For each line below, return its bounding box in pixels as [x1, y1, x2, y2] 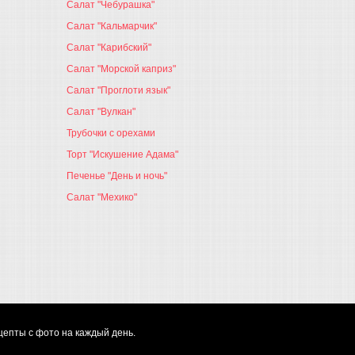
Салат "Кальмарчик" [66, 21, 157, 32]
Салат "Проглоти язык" [66, 85, 170, 96]
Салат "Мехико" [66, 192, 137, 203]
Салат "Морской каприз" [66, 63, 176, 74]
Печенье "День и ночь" [66, 170, 167, 181]
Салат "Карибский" [66, 42, 151, 53]
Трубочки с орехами [66, 128, 155, 139]
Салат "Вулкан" [66, 106, 136, 117]
